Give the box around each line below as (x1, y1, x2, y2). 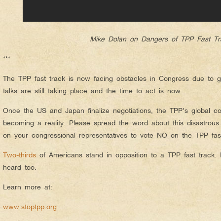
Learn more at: (3, 183, 52, 191)
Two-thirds (3, 150, 36, 159)
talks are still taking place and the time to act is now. (3, 86, 183, 95)
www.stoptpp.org (3, 202, 57, 211)
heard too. (3, 163, 37, 171)
